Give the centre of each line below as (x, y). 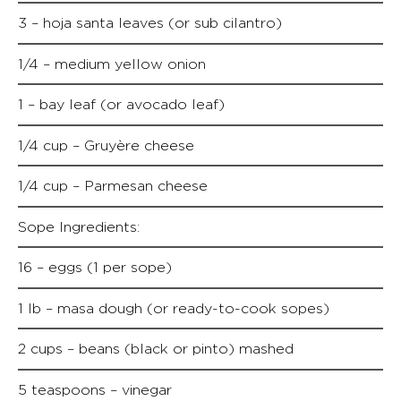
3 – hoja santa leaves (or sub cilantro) (150, 23)
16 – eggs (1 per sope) (95, 267)
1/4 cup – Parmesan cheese (113, 186)
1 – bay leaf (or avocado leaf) (121, 104)
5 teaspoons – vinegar (95, 389)
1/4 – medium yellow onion (112, 64)
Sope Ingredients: (79, 226)
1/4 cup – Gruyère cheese (106, 145)
